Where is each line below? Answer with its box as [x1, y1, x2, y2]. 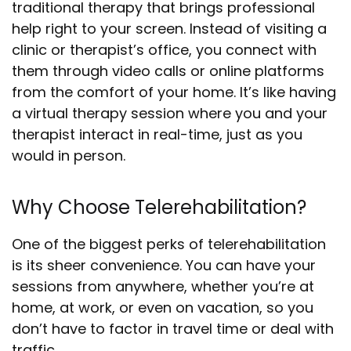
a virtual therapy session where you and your [12, 103, 327, 123]
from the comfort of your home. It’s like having [12, 82, 336, 102]
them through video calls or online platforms [12, 61, 324, 81]
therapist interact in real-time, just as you [12, 125, 302, 144]
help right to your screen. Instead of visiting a [12, 19, 327, 38]
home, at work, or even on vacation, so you [12, 298, 313, 317]
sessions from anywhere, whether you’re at [12, 277, 314, 296]
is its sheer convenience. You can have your [12, 255, 316, 275]
